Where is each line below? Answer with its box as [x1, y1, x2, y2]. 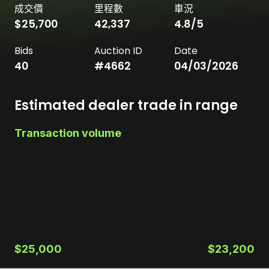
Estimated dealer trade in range [14, 95, 238, 115]
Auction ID [94, 44, 142, 57]
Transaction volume [14, 126, 121, 139]
